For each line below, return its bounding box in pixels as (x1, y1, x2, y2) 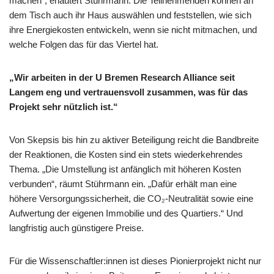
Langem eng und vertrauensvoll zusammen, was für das (9, 87, 248, 97)
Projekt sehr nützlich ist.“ (9, 102, 118, 112)
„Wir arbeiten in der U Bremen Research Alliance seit (9, 72, 235, 83)
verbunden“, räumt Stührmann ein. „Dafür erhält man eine (9, 179, 237, 189)
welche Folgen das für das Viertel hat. (9, 39, 158, 50)
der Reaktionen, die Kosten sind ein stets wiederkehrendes (9, 149, 243, 160)
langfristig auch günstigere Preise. (9, 223, 144, 233)
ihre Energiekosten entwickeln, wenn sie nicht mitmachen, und (9, 24, 257, 35)
